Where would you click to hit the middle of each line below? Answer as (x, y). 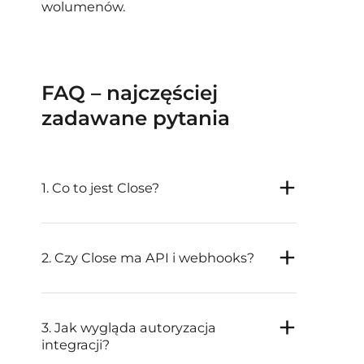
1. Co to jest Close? (101, 188)
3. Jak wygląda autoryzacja (129, 328)
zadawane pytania (136, 118)
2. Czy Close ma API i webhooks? (148, 258)
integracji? (76, 345)
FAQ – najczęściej (130, 93)
